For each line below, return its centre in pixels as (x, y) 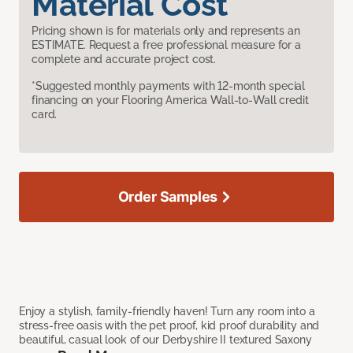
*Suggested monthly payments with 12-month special (169, 85)
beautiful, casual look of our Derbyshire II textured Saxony (165, 339)
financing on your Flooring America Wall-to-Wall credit (170, 100)
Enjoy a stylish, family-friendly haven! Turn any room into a (167, 311)
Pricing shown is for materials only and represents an (166, 30)
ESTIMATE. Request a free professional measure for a (166, 45)
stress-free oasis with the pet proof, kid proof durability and (169, 325)
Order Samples (168, 196)
